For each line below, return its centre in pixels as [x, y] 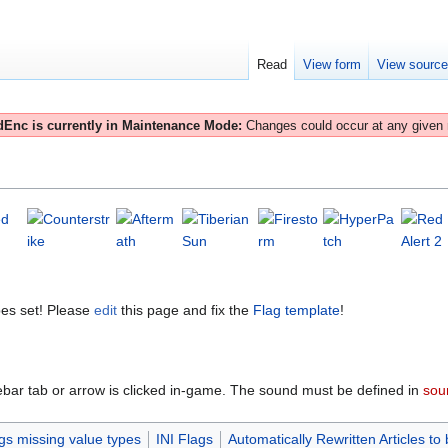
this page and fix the [185, 310]
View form [332, 65]
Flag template [296, 310]
